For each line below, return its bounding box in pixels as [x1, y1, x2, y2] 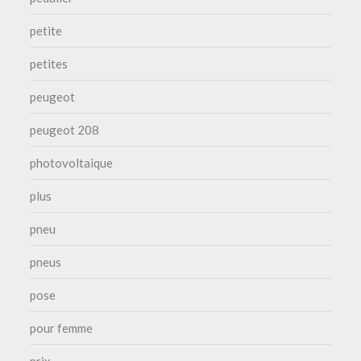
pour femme [30, 321, 93, 336]
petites [30, 56, 68, 72]
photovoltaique [30, 156, 114, 171]
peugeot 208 [30, 122, 100, 138]
